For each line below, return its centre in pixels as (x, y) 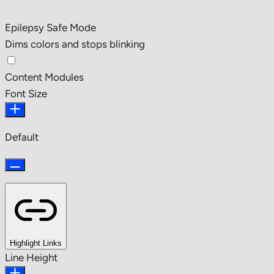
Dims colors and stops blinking (75, 44)
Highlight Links (36, 243)
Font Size (26, 93)
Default (22, 137)
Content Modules (44, 77)
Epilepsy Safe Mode (50, 27)
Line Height (31, 257)
